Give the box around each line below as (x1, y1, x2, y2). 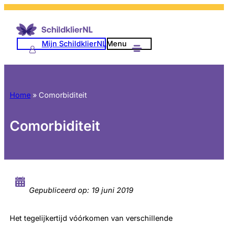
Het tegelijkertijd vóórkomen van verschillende (10, 214, 173, 223)
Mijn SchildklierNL (42, 39, 106, 49)
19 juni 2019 (92, 186, 134, 195)
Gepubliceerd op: (29, 186, 90, 195)
